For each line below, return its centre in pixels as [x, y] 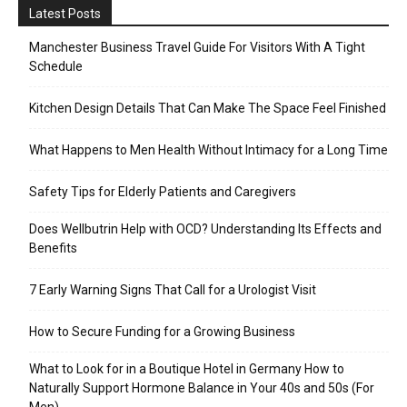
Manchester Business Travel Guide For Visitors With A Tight [197, 47]
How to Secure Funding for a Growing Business [162, 331]
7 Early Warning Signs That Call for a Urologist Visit [173, 289]
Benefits [53, 248]
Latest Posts [65, 13]
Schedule [56, 66]
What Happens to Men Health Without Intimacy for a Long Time [208, 149]
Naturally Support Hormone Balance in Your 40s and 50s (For [202, 387]
